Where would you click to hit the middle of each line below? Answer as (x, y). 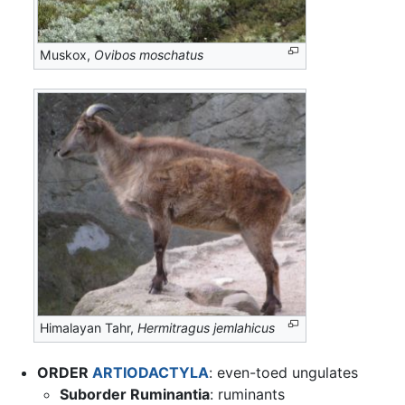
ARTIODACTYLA (150, 372)
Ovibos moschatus (149, 55)
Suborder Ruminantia (135, 394)
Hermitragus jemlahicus (207, 327)
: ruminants (248, 394)
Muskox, (67, 55)
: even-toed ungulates (283, 372)
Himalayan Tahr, (89, 327)
